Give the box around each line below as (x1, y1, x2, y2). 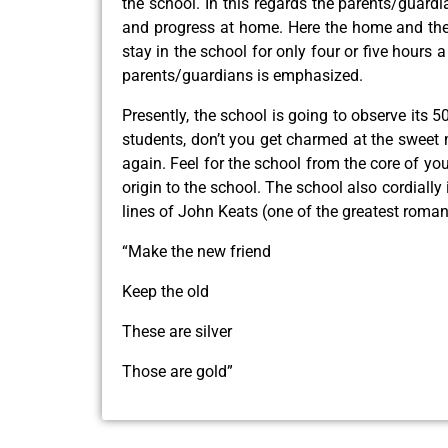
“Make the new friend (122, 241, 271, 261)
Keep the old (122, 281, 209, 301)
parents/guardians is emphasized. (122, 65, 363, 85)
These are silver (122, 321, 232, 341)
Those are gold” (122, 361, 233, 381)
